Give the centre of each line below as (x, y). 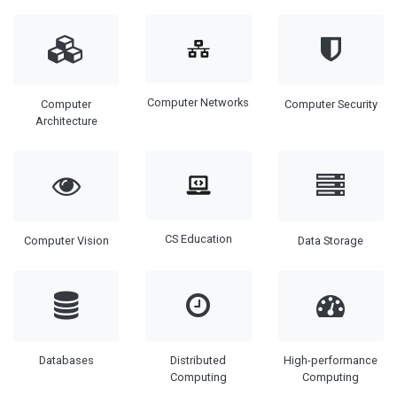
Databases (66, 361)
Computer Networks (198, 103)
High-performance (331, 361)
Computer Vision (66, 241)
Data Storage (331, 241)
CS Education (198, 239)
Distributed (198, 361)
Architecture (66, 121)
